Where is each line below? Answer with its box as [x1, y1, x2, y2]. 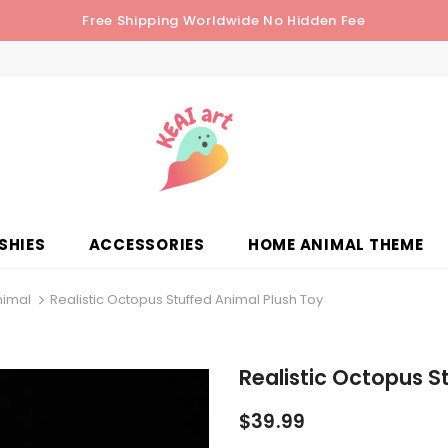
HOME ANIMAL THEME [247, 233, 424, 255]
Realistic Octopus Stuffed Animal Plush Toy [50, 289, 323, 309]
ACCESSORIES [88, 233, 205, 255]
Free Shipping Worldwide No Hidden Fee [82, 11, 366, 30]
